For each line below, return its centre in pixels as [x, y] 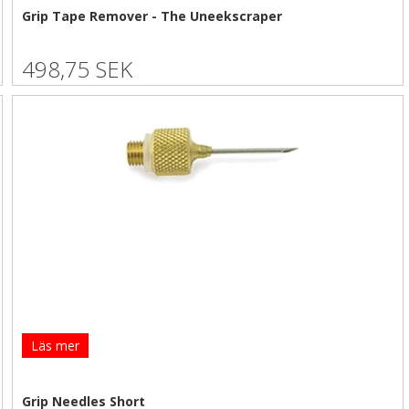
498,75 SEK [77, 69]
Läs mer [55, 346]
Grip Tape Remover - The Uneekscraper [152, 16]
